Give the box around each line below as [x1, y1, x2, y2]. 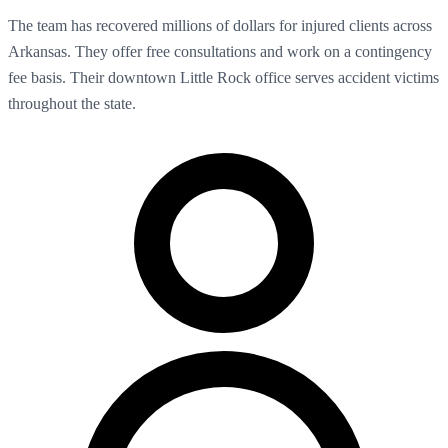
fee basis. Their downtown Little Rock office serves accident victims [8, 68, 439, 86]
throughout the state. [8, 94, 136, 112]
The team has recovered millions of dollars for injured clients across [8, 16, 432, 34]
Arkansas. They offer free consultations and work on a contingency [8, 42, 432, 60]
